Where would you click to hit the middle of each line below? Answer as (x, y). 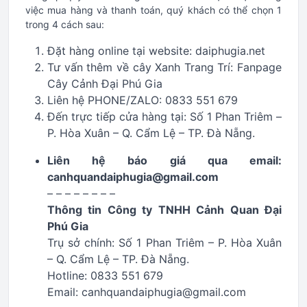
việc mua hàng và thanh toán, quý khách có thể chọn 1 (153, 10)
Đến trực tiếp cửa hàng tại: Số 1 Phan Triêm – (164, 116)
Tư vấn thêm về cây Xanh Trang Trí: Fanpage (164, 67)
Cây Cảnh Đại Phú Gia (105, 84)
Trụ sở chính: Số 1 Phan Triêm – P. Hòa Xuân (164, 243)
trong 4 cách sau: (65, 24)
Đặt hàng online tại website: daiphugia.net (156, 51)
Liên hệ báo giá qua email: (164, 160)
